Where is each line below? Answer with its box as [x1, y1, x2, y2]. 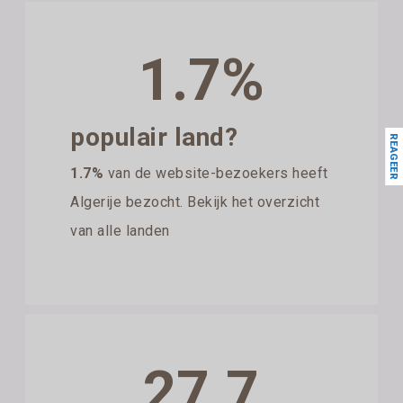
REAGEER [387, 132, 399, 181]
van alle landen [70, 221, 170, 239]
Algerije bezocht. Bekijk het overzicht [70, 193, 320, 210]
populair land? [70, 121, 238, 152]
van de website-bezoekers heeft [103, 164, 328, 182]
